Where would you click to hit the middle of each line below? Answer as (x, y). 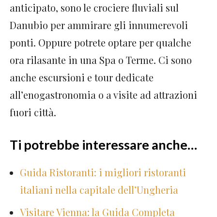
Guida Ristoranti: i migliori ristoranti (103, 172)
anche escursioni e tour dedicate (82, 77)
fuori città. (33, 112)
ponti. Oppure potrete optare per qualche (101, 42)
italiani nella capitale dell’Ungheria (99, 189)
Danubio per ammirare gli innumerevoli (99, 25)
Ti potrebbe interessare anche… (103, 144)
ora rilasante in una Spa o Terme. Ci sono (101, 60)
